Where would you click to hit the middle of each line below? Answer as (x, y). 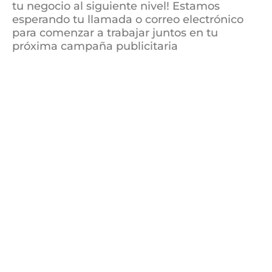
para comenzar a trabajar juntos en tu (115, 33)
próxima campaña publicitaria (95, 46)
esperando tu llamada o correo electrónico (128, 20)
